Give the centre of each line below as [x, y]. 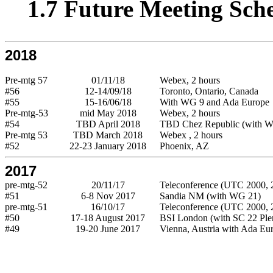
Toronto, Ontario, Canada [209, 91]
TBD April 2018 [108, 124]
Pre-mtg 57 [26, 80]
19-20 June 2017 [108, 229]
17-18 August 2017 [108, 218]
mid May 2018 [108, 113]
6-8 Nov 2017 [108, 196]
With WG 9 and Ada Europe [214, 102]
